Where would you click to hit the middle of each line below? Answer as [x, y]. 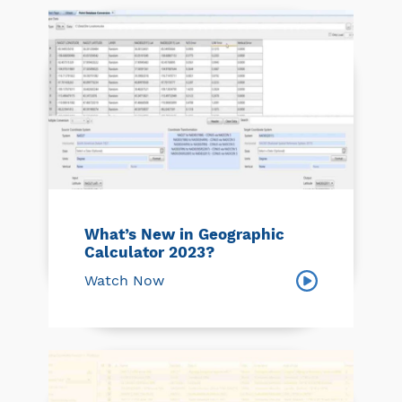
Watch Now [124, 280]
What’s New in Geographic [184, 234]
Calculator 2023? [149, 252]
